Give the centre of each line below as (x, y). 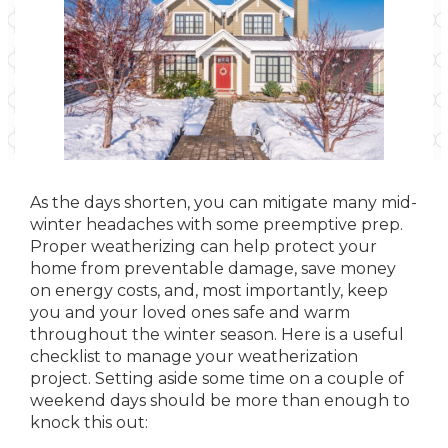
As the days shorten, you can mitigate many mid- (223, 202)
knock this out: (89, 422)
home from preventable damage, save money (213, 268)
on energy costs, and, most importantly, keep (209, 290)
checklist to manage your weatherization (194, 356)
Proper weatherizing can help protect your (203, 246)
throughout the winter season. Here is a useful (217, 334)
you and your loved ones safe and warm (190, 312)
